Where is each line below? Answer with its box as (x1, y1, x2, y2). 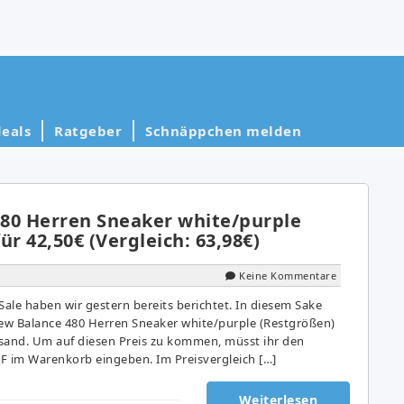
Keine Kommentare (239, 268, 336, 282)
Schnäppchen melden (145, 121, 301, 140)
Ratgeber (54, 121, 122, 140)
